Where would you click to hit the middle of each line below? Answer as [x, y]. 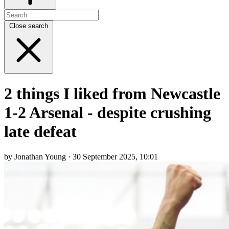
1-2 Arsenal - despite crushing [108, 113]
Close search [29, 26]
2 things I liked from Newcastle [112, 94]
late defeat [40, 132]
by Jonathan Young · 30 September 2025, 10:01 [81, 156]
